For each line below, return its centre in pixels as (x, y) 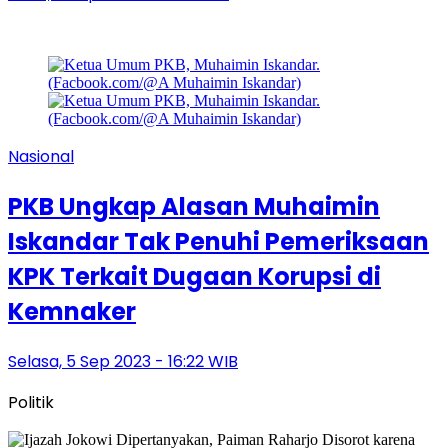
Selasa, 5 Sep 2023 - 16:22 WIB (123, 361)
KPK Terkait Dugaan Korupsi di (194, 276)
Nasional (41, 156)
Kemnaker (72, 311)
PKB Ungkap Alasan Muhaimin (194, 206)
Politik (31, 402)
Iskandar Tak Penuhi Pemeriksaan (218, 241)
